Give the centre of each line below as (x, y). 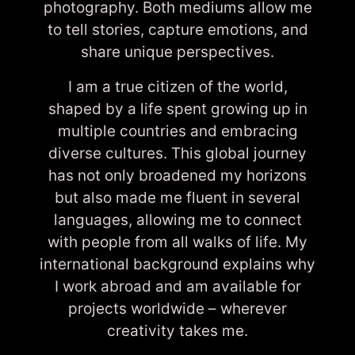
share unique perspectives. (177, 52)
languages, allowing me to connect (177, 220)
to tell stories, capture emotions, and (177, 30)
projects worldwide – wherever (177, 309)
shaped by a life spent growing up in (177, 109)
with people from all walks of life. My (177, 242)
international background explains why (177, 264)
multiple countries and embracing (177, 131)
